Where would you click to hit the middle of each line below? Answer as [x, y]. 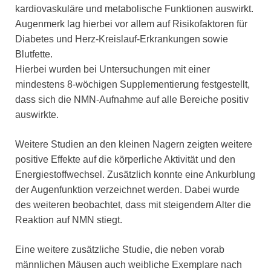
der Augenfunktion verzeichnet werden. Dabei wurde [127, 189]
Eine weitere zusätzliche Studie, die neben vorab [120, 249]
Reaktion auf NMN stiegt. [69, 220]
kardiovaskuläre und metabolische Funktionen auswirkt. [134, 8]
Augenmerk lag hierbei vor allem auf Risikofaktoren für [131, 24]
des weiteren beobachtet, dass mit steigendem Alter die [133, 204]
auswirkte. [37, 114]
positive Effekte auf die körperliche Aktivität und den [125, 159]
